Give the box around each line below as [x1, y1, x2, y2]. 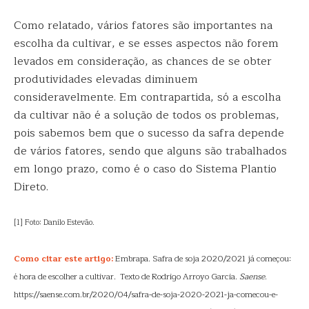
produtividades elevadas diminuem [14, 70, 198, 88]
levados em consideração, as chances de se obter [14, 52, 272, 70]
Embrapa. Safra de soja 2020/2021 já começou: [113, 252, 291, 266]
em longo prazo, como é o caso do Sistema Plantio [14, 160, 277, 178]
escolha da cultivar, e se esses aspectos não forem [14, 34, 279, 52]
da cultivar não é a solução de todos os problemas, [14, 106, 279, 124]
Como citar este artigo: [14, 252, 113, 266]
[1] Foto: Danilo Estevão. [14, 216, 94, 229]
